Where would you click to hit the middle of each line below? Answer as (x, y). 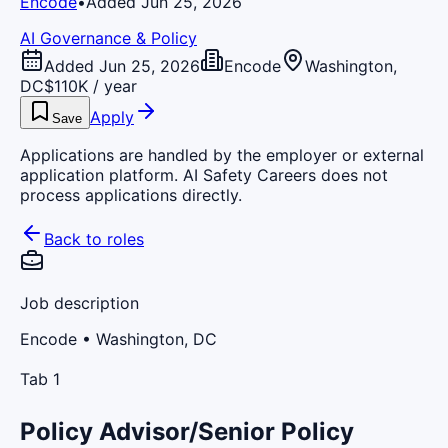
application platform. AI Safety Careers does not (204, 174)
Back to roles (94, 238)
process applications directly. (131, 194)
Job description (79, 302)
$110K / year (90, 85)
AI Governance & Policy (108, 37)
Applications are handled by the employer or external (222, 154)
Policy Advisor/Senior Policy (187, 431)
